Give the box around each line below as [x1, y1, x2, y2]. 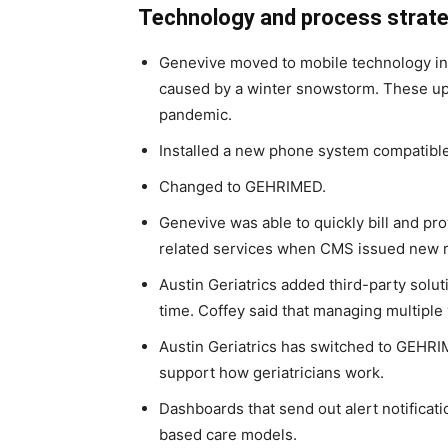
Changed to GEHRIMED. [159, 177, 330, 197]
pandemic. [159, 105, 232, 125]
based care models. [159, 425, 297, 445]
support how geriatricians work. [159, 363, 384, 383]
